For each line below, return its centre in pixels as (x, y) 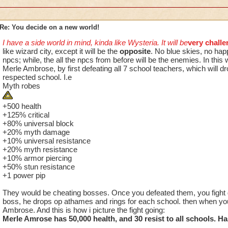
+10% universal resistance (46, 141)
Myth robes (21, 86)
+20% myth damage (36, 132)
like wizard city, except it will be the (61, 51)
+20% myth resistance (40, 149)
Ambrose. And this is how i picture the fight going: (83, 210)
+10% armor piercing (37, 158)
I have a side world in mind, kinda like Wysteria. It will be (95, 42)
